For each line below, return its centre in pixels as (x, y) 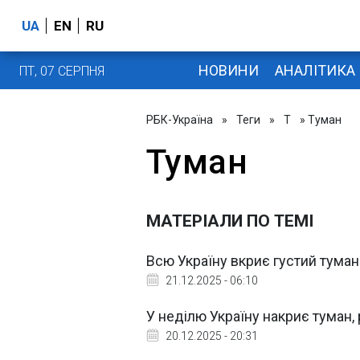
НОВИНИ (228, 70)
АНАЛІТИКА (315, 70)
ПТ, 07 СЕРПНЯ (62, 71)
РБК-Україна (180, 120)
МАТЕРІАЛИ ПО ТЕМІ (230, 221)
